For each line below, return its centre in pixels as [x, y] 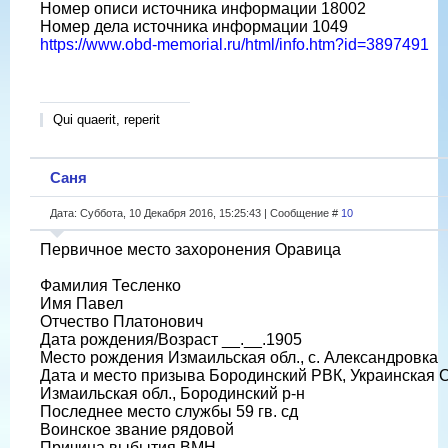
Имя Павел [81, 303]
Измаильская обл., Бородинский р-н [172, 393]
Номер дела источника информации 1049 [194, 26]
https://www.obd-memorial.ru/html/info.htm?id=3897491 [234, 44]
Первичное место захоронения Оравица [190, 249]
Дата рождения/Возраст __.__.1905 [171, 339]
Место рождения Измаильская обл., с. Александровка [239, 357]
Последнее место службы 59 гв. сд [169, 411]
